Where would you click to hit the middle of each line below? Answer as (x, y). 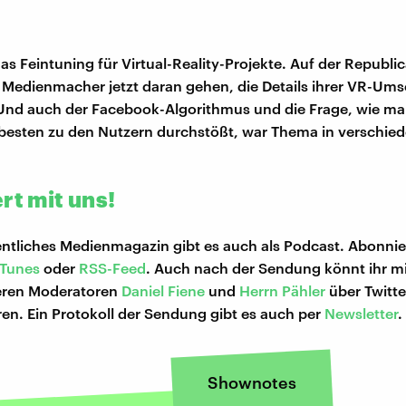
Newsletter (361, 314)
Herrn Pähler (282, 291)
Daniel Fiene (163, 291)
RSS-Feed (112, 268)
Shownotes (252, 383)
